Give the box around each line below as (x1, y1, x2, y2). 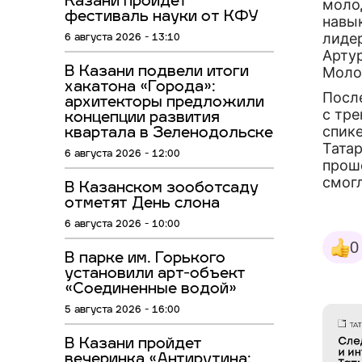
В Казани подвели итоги (65, 65, 249, 81)
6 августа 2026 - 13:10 (65, 33, 180, 44)
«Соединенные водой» (65, 282, 237, 298)
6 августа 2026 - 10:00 (65, 220, 180, 230)
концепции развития (65, 111, 220, 127)
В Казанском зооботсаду (65, 181, 259, 197)
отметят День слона (65, 196, 220, 213)
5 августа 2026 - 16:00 (65, 305, 180, 316)
